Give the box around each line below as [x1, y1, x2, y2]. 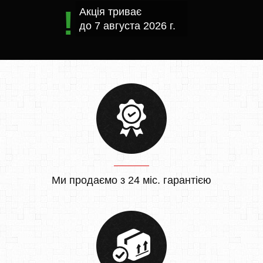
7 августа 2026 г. [95, 20, 176, 32]
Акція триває [79, 6, 141, 18]
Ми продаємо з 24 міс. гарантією [52, 174, 211, 186]
